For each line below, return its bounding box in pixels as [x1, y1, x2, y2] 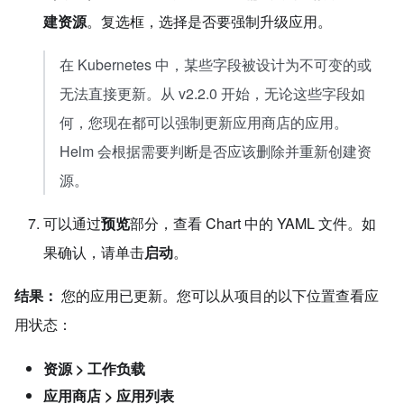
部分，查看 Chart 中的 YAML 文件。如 [130, 213, 376, 234]
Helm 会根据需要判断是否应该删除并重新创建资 [60, 141, 372, 161]
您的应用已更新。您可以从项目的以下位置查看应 [58, 285, 379, 306]
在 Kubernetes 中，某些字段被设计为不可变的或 [60, 54, 372, 75]
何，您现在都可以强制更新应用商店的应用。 [60, 112, 348, 133]
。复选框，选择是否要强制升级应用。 [87, 11, 332, 32]
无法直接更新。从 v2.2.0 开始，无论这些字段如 [60, 83, 365, 104]
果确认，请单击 [43, 242, 144, 262]
